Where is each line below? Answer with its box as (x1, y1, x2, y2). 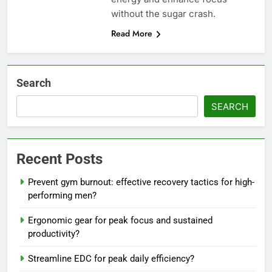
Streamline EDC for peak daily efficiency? (28, 253, 194, 264)
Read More (110, 27, 152, 39)
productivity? (28, 228, 80, 239)
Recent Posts (16, 150, 103, 168)
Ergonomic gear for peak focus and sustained (28, 214, 212, 226)
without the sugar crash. (110, 7, 216, 19)
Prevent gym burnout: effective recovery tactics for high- (28, 176, 254, 188)
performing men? (28, 189, 97, 201)
